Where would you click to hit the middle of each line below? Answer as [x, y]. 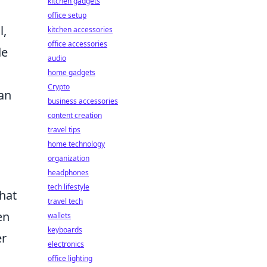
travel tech [65, 201]
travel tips [64, 130]
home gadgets [72, 72]
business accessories [83, 101]
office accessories [77, 44]
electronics [66, 244]
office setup [67, 15]
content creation [75, 115]
